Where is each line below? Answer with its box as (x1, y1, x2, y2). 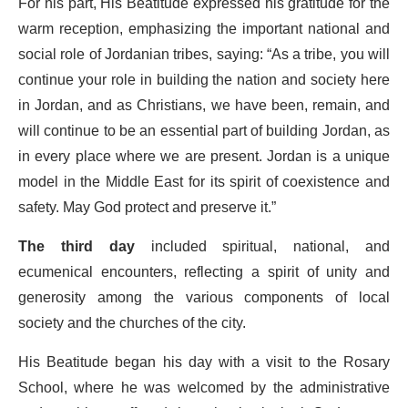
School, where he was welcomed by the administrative (18, 372, 390, 403)
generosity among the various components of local (18, 281, 390, 313)
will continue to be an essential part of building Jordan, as (18, 115, 390, 147)
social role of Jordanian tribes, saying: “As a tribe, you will (18, 38, 390, 70)
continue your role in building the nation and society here (18, 64, 390, 96)
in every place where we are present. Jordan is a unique (18, 140, 390, 172)
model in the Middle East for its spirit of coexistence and (18, 166, 390, 198)
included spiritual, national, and (134, 230, 391, 262)
